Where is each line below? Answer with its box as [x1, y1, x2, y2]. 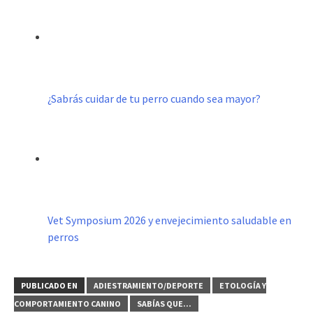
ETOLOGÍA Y [219, 280, 266, 291]
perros [48, 230, 79, 245]
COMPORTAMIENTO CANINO [14, 298, 121, 310]
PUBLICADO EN [21, 280, 78, 291]
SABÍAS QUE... [137, 298, 191, 310]
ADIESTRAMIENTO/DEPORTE [94, 280, 203, 291]
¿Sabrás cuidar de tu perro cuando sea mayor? [48, 92, 261, 106]
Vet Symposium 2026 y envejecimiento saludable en [48, 213, 291, 228]
